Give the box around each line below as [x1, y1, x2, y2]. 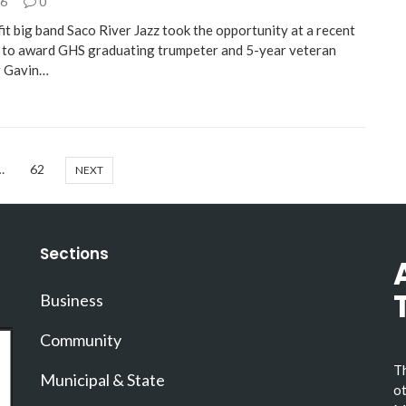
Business [40, 290, 103, 311]
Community [40, 330, 121, 351]
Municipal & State [40, 370, 165, 391]
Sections [40, 243, 109, 266]
